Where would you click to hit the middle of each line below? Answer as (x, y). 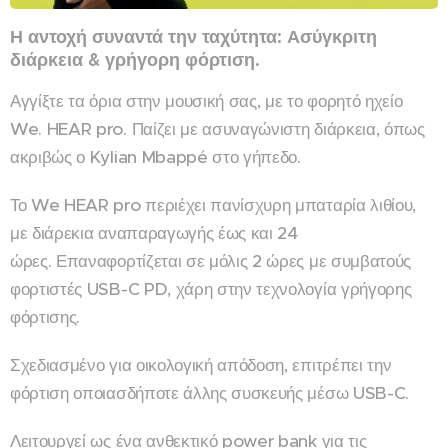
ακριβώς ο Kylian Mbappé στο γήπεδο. (158, 157)
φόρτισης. (50, 317)
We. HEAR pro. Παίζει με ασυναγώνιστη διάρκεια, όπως (217, 129)
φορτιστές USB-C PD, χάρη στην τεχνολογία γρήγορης (211, 289)
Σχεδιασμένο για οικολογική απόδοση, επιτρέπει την (201, 365)
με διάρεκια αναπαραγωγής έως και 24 (154, 233)
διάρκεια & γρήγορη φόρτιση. (135, 60)
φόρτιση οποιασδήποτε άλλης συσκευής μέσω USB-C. (212, 393)
